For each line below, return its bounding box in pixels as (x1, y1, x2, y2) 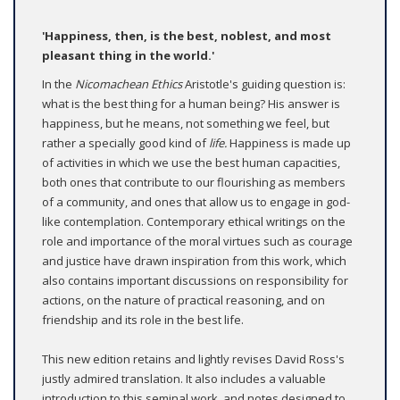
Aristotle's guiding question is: (185, 76, 346, 93)
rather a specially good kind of (42, 135, 209, 152)
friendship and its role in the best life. (42, 312, 246, 329)
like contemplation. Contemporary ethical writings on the (42, 213, 346, 230)
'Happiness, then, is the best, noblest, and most (42, 28, 331, 45)
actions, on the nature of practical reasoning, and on (42, 292, 325, 309)
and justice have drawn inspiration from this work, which (42, 253, 346, 270)
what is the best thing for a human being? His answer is (42, 96, 340, 112)
